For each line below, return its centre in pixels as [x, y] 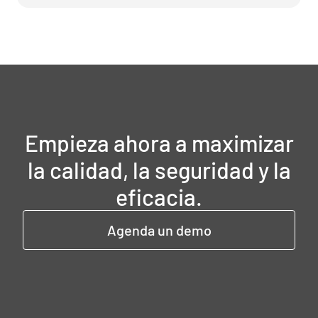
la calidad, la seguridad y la [159, 169]
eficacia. [159, 196]
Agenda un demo [159, 230]
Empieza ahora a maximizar [159, 142]
